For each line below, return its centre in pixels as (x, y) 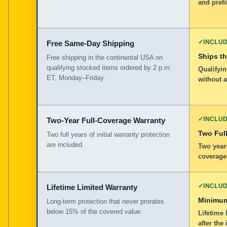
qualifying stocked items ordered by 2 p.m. (109, 67)
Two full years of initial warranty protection (108, 134)
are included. (65, 144)
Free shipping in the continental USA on (105, 57)
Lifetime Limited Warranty (92, 187)
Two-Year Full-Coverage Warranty (106, 120)
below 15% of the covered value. (94, 211)
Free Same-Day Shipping (90, 43)
